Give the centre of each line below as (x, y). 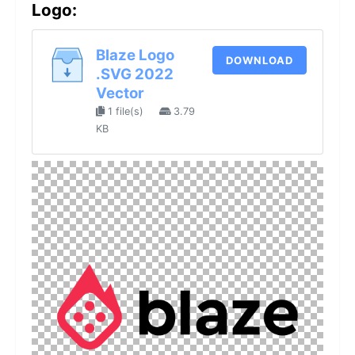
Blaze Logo (135, 55)
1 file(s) (126, 112)
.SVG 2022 (135, 74)
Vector (120, 94)
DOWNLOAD (260, 60)
